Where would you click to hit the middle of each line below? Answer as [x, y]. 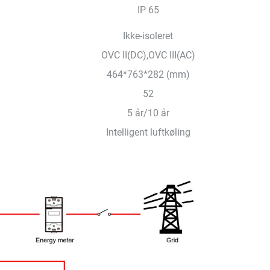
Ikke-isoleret [148, 36]
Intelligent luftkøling [148, 132]
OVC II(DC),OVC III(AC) [148, 55]
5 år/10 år [148, 113]
